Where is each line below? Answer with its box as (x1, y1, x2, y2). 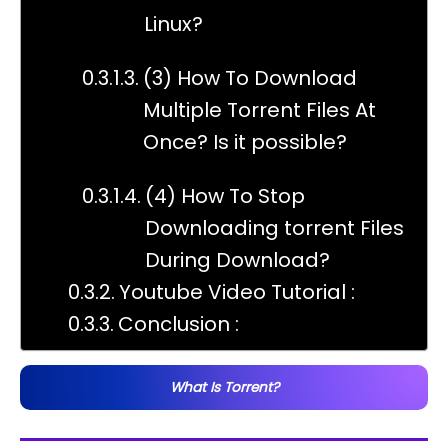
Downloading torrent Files (145, 213, 404, 242)
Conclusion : (118, 309, 239, 338)
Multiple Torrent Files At (143, 95, 376, 124)
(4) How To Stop (145, 181, 305, 210)
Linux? (144, 9, 203, 38)
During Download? (145, 245, 330, 274)
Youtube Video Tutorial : (119, 277, 355, 306)
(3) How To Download (143, 63, 357, 92)
